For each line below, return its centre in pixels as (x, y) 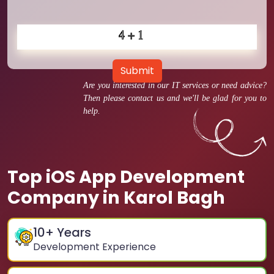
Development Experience (94, 247)
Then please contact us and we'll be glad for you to (175, 98)
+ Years (68, 232)
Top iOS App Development (126, 177)
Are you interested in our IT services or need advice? (175, 85)
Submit (137, 71)
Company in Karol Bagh (116, 198)
